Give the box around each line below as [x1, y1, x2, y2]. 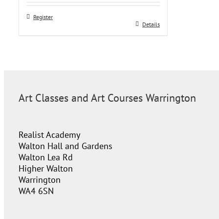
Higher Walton [19, 163, 73, 174]
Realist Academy [19, 129, 80, 140]
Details [142, 21, 160, 28]
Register [33, 13, 53, 21]
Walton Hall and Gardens [19, 140, 112, 152]
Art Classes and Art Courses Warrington [19, 91, 196, 105]
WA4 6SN [19, 185, 54, 197]
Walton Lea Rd [19, 152, 73, 163]
